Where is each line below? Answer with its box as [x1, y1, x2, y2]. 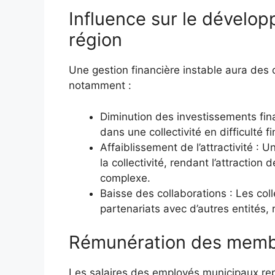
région [69, 29, 122, 51]
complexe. [100, 171, 150, 184]
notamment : [69, 79, 131, 92]
